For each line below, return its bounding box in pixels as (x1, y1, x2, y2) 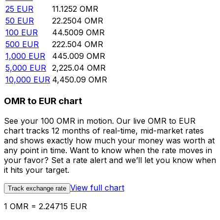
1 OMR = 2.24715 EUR (4, 201, 87, 211)
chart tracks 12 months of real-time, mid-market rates (4, 125, 204, 136)
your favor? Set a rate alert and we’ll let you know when (4, 155, 216, 165)
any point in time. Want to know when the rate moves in (4, 145, 212, 155)
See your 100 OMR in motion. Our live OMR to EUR (4, 115, 195, 126)
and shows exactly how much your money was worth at (4, 135, 215, 145)
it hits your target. (4, 165, 69, 175)
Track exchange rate (8, 184, 66, 192)
